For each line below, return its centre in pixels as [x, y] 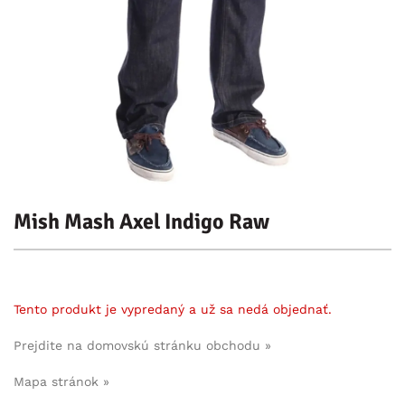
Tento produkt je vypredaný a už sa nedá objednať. [173, 310]
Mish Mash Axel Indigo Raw [141, 222]
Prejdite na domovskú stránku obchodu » [142, 346]
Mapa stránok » [61, 382]
